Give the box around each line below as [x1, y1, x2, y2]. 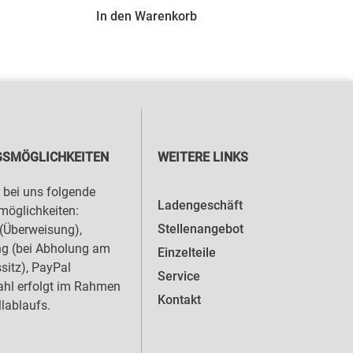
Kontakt [158, 292, 202, 308]
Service [158, 269, 201, 284]
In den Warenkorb [96, 8, 197, 24]
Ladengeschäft [158, 198, 243, 214]
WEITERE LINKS [158, 149, 249, 165]
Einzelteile [158, 245, 217, 261]
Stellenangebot [158, 221, 244, 237]
